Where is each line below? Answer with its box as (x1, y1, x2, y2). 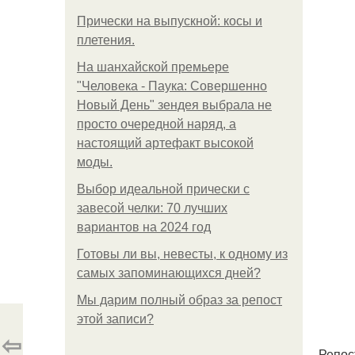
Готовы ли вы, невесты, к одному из (77, 247, 288, 261)
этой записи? (77, 312, 154, 326)
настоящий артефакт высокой (77, 136, 254, 150)
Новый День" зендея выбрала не (77, 98, 272, 112)
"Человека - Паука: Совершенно (77, 79, 267, 93)
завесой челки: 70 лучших (77, 201, 227, 215)
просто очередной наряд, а (77, 117, 236, 131)
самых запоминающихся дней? (77, 266, 261, 280)
